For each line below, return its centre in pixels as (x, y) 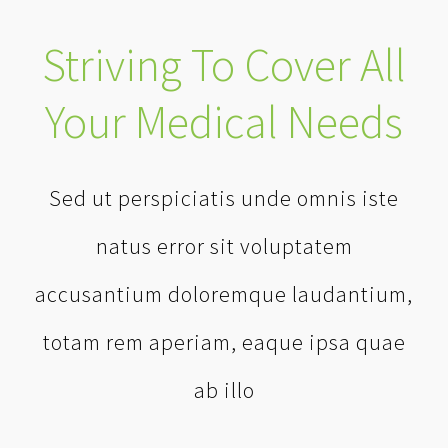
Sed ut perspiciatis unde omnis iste (224, 198)
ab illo (224, 390)
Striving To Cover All (224, 65)
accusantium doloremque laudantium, (224, 294)
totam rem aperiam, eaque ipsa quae (224, 342)
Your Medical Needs (224, 122)
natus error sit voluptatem (224, 246)
